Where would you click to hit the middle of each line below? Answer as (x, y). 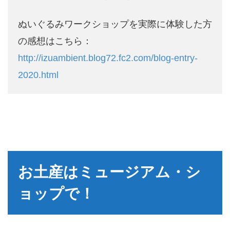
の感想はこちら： (55, 41)
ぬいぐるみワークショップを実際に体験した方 (115, 24)
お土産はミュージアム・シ (109, 172)
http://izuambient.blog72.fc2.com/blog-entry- (108, 58)
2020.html (38, 75)
